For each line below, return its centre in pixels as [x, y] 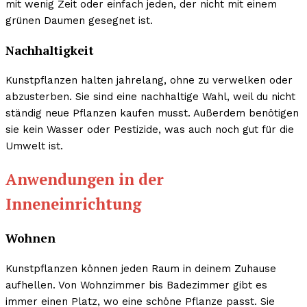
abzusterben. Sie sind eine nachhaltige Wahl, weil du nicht [150, 97]
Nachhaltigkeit [50, 50]
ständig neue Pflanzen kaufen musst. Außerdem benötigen [152, 113]
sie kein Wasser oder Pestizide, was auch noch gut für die [150, 130]
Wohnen [30, 238]
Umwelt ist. [34, 146]
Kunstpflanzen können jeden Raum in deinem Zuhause [141, 268]
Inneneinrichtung [73, 204]
